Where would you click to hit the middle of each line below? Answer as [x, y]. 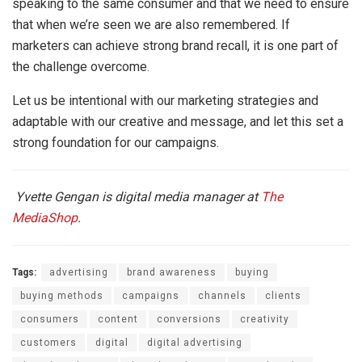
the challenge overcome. [81, 66]
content [118, 319]
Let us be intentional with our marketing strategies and [165, 100]
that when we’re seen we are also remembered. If [151, 24]
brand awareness [172, 272]
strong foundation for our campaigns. [116, 142]
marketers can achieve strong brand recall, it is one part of [175, 45]
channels [222, 295]
